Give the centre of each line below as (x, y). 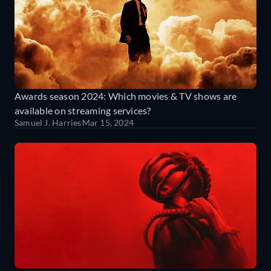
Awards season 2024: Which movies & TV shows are (126, 96)
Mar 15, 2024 (108, 122)
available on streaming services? (83, 110)
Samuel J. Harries (48, 122)
